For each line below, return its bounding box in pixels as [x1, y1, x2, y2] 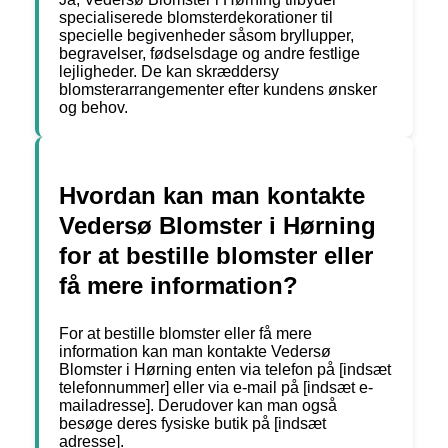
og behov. [59, 99, 128, 117]
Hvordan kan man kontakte [59, 182, 365, 210]
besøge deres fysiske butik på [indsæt [59, 415, 326, 433]
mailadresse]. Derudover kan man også [59, 397, 337, 415]
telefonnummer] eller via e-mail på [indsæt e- [59, 379, 373, 397]
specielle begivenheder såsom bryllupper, [59, 27, 354, 45]
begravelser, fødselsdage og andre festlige [59, 45, 360, 63]
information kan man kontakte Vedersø [59, 343, 331, 361]
